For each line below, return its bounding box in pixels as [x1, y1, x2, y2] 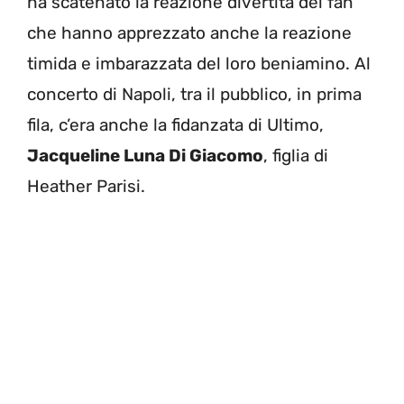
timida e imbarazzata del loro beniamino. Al [27, 52, 371, 74]
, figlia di [263, 144, 328, 166]
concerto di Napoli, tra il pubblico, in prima [27, 83, 362, 105]
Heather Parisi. [27, 175, 145, 197]
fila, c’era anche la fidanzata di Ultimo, [27, 114, 324, 135]
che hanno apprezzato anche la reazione [27, 22, 352, 43]
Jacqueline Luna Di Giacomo [27, 144, 263, 166]
